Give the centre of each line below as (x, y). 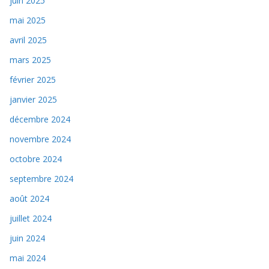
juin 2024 (27, 238)
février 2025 (33, 79)
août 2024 (29, 198)
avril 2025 (28, 40)
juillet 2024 (31, 218)
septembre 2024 (41, 178)
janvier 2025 (33, 99)
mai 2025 (28, 20)
